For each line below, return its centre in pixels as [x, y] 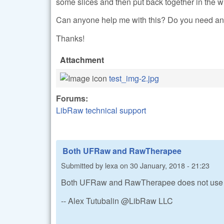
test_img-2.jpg [134, 78]
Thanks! [70, 38]
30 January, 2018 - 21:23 [170, 165]
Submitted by [83, 165]
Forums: [73, 98]
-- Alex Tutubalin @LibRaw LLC [117, 200]
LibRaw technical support [101, 110]
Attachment [82, 59]
